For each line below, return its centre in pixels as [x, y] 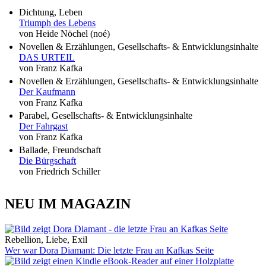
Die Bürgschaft [47, 161]
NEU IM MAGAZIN [68, 204]
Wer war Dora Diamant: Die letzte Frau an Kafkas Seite [109, 251]
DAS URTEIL [47, 58]
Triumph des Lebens [57, 23]
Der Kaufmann [47, 92]
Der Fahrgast [43, 126]
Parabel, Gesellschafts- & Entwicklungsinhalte [106, 116]
